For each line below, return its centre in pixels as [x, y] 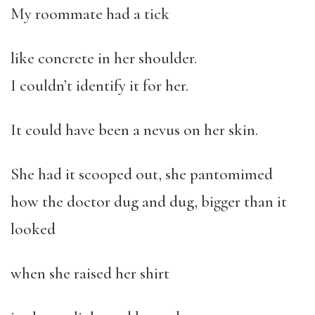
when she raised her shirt [90, 274]
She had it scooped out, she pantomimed [142, 174]
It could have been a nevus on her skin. [134, 130]
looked [33, 229]
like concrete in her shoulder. [104, 58]
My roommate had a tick [90, 14]
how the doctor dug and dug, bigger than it [149, 202]
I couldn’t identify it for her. [99, 86]
